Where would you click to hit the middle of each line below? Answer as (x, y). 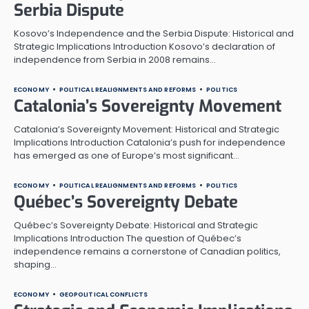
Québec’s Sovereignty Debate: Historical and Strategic (136, 225)
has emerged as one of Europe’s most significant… (127, 155)
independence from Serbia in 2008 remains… (115, 59)
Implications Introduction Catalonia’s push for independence (150, 142)
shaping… (35, 264)
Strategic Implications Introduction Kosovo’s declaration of (144, 46)
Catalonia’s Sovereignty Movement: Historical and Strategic (147, 129)
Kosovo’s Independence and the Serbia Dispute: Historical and (154, 33)
